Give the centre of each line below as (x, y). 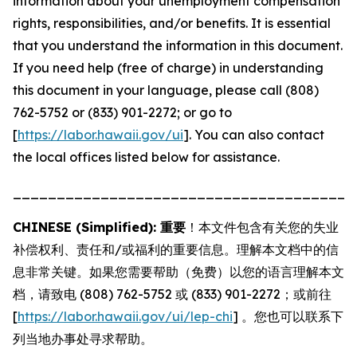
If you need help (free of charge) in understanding (168, 68)
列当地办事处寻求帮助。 (83, 339)
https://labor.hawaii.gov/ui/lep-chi (125, 316)
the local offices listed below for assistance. (146, 157)
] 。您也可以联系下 (288, 316)
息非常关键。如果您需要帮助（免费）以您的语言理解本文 (178, 272)
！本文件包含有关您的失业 (262, 227)
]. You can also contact (254, 135)
